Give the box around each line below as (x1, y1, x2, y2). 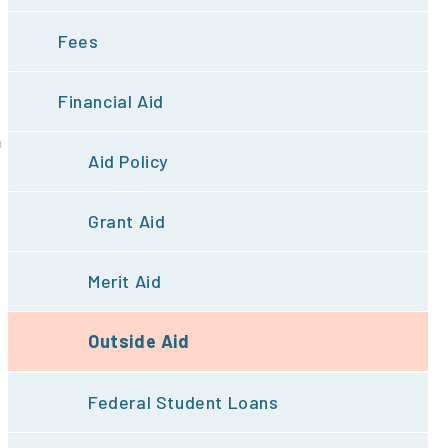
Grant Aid (88, 210, 166, 233)
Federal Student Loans (88, 391, 279, 414)
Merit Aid (88, 270, 162, 293)
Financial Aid (58, 90, 164, 113)
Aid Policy (88, 150, 169, 173)
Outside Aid (88, 330, 190, 353)
